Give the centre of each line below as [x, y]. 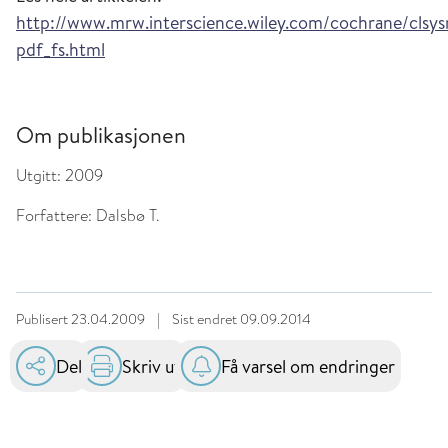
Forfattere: [54, 215]
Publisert [43, 319]
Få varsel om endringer [308, 366]
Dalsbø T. [125, 215]
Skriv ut [151, 366]
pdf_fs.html [60, 49]
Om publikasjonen [101, 135]
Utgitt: [38, 175]
